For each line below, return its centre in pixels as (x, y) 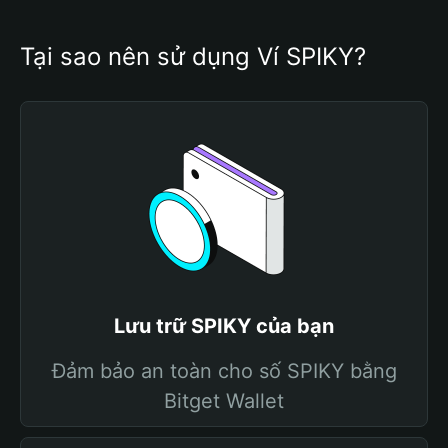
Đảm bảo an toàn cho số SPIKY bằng (224, 371)
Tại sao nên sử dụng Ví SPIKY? (193, 56)
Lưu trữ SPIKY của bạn (224, 326)
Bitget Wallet (224, 401)
